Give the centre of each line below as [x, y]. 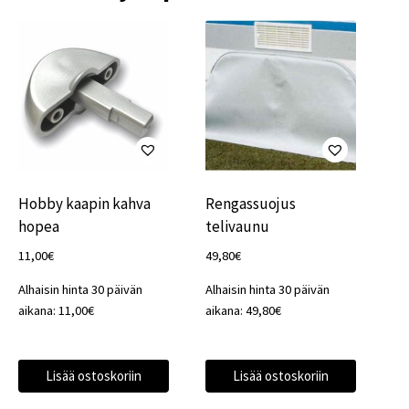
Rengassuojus [250, 203]
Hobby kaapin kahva [84, 203]
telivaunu [237, 226]
